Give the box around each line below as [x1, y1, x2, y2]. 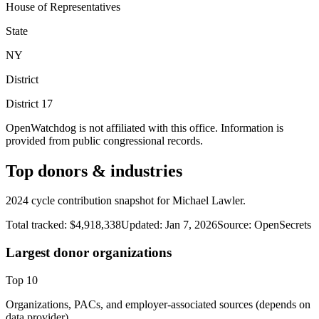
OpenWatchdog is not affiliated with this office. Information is [6, 121, 283, 134]
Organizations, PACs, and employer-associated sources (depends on [6, 298, 310, 310]
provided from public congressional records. [6, 134, 203, 147]
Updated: [121, 219, 162, 231]
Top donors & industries [6, 161, 182, 180]
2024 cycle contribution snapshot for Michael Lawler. [6, 194, 246, 207]
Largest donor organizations [6, 245, 172, 261]
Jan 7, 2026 [165, 219, 217, 231]
